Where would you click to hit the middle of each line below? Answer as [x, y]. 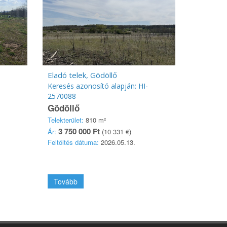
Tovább [65, 181]
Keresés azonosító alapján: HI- [98, 86]
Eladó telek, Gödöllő [82, 75]
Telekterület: [65, 120]
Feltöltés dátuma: [73, 142]
